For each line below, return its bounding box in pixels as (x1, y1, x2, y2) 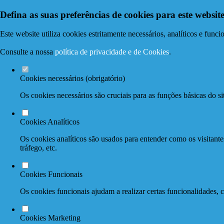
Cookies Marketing (20, 213, 80, 222)
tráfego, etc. (20, 143, 57, 152)
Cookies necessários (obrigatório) (20, 74, 125, 83)
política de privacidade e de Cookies (55, 47, 169, 56)
